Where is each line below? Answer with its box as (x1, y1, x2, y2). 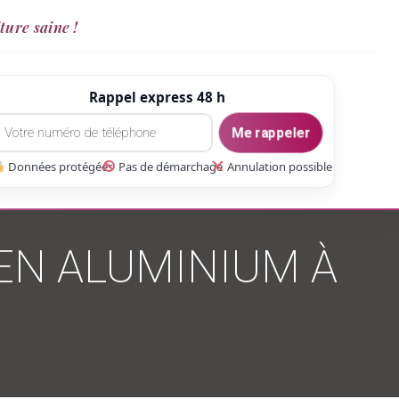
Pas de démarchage (115, 158, 223, 175)
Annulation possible (224, 158, 333, 175)
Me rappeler (231, 124, 311, 141)
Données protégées (4, 158, 113, 175)
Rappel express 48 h (88, 87, 225, 106)
